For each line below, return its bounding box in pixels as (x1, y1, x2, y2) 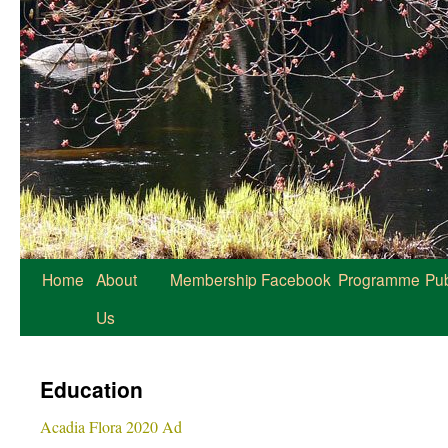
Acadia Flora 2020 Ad (40, 416, 187, 437)
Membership (170, 268, 257, 290)
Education (40, 374, 143, 404)
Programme (338, 268, 420, 290)
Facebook (261, 268, 331, 290)
